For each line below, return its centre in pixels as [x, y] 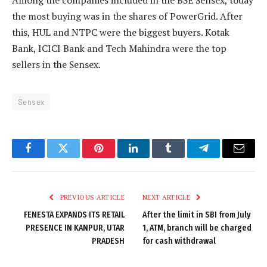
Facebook [48, 157]
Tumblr [184, 157]
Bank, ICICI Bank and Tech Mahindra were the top [119, 49]
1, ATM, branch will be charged [197, 228]
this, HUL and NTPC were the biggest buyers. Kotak [121, 32]
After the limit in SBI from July [197, 215]
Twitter [78, 157]
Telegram [223, 157]
